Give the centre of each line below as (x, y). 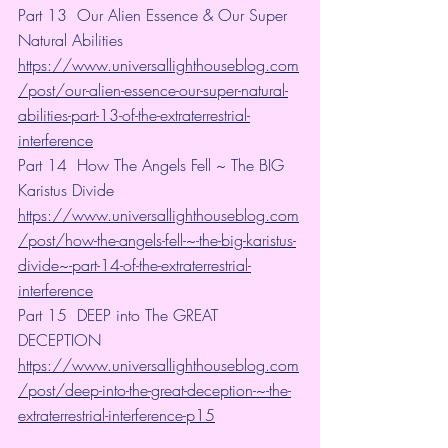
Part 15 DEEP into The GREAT (120, 314)
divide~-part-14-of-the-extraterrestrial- (134, 264)
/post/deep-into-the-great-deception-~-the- (154, 389)
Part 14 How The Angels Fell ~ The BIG (153, 164)
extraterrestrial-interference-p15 (116, 414)
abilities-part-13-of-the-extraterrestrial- (134, 114)
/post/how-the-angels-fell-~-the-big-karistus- (157, 239)
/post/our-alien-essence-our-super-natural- (153, 89)
